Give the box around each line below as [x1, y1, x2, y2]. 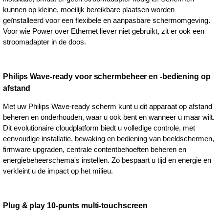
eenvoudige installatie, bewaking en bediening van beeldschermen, [3, 134, 214, 143]
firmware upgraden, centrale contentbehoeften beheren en [3, 145, 186, 153]
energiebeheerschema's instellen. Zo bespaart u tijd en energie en [3, 155, 211, 164]
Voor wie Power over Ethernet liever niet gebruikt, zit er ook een [3, 26, 204, 35]
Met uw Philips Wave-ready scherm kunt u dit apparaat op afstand [3, 102, 212, 110]
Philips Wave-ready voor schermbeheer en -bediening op [3, 72, 211, 81]
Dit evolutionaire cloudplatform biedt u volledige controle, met [3, 123, 195, 132]
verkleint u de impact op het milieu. [3, 166, 113, 175]
